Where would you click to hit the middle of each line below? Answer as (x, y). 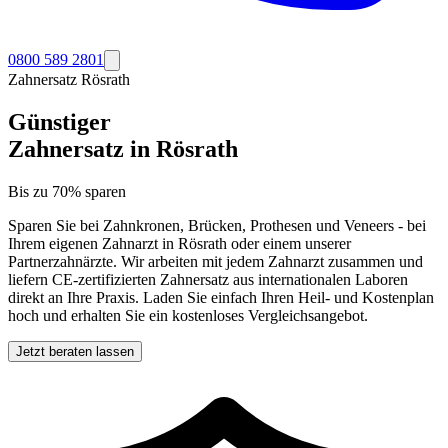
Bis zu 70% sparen (67, 191)
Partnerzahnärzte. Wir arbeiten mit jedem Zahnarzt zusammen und (215, 261)
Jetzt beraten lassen (75, 351)
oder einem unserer (289, 243)
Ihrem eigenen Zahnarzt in (93, 243)
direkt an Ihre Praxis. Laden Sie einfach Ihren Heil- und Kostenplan (221, 297)
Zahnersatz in (82, 148)
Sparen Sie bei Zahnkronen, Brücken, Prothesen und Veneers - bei (217, 225)
